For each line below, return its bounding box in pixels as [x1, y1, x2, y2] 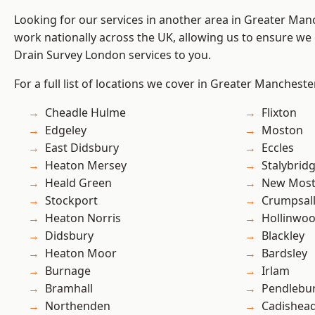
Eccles [262, 140, 294, 156]
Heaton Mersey [45, 157, 127, 174]
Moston [262, 122, 303, 139]
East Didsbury [45, 140, 119, 156]
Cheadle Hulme [45, 105, 126, 121]
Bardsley [262, 245, 307, 262]
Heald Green [45, 175, 112, 191]
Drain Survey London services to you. [14, 47, 211, 63]
